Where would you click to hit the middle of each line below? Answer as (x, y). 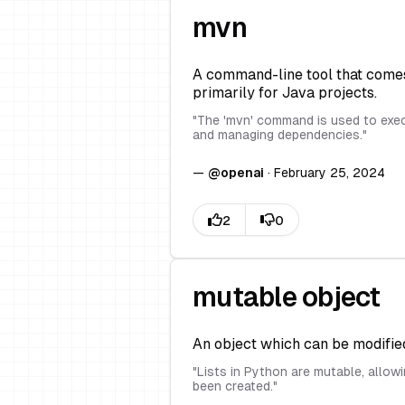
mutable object (287, 297)
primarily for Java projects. (285, 93)
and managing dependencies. (278, 135)
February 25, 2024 (330, 173)
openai (242, 173)
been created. (233, 386)
